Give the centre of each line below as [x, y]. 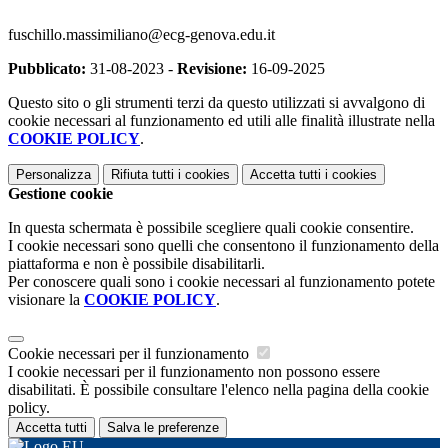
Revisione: [212, 69]
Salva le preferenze [163, 428]
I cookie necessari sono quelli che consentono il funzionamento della [223, 246]
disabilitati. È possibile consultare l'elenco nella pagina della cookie [218, 390]
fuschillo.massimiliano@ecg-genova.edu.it [141, 35]
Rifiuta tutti [142, 175]
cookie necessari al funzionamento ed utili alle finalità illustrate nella [221, 121]
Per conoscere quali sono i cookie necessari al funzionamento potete [221, 282]
